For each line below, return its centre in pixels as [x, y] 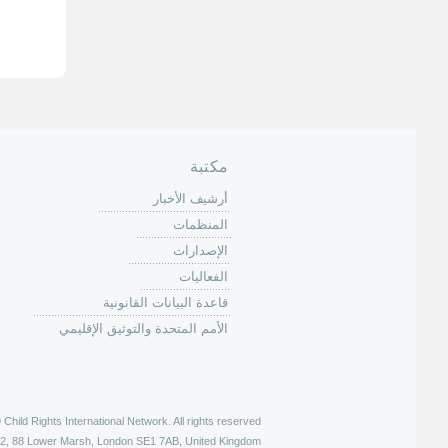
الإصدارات [200, 250]
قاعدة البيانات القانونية [165, 302]
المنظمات [200, 224]
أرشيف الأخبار [190, 198]
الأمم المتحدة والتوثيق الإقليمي [143, 328]
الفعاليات [203, 276]
